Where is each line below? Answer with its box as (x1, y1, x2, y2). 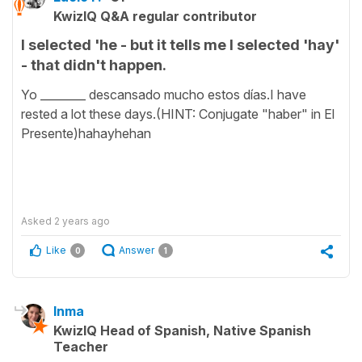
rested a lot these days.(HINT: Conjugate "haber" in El (21, 106, 335, 123)
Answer (119, 244, 154, 257)
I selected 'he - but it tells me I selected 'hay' (21, 36, 339, 53)
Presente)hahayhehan (21, 125, 151, 142)
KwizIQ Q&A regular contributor (53, 7, 257, 24)
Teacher (53, 339, 108, 356)
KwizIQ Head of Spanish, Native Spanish (53, 322, 311, 339)
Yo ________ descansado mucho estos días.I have (21, 86, 306, 103)
